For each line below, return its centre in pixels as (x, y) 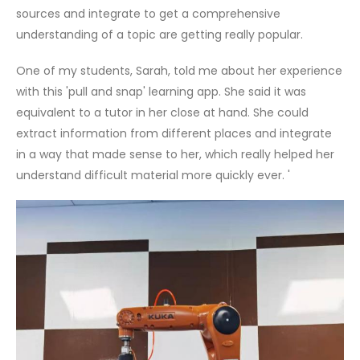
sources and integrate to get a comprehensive (148, 14)
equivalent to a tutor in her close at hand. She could (162, 112)
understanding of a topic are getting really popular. (160, 35)
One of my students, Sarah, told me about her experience (179, 70)
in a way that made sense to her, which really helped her (175, 154)
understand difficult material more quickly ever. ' (153, 175)
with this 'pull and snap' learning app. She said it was (161, 91)
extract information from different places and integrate (174, 133)
